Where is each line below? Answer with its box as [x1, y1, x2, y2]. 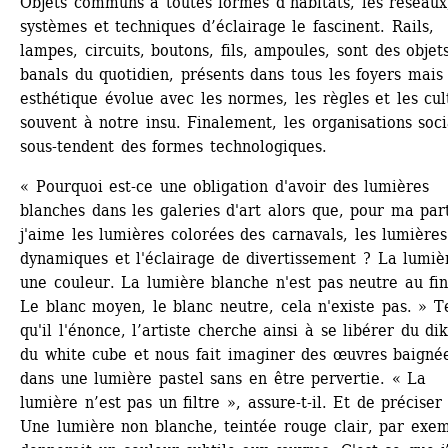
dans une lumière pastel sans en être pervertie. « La [20, 368, 427, 388]
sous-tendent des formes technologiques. [20, 136, 327, 156]
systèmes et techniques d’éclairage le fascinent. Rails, [20, 16, 434, 36]
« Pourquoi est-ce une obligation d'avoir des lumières [20, 176, 430, 196]
